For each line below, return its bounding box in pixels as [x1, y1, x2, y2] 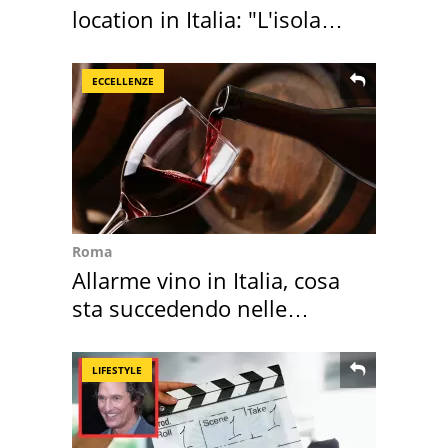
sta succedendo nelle [72, 293, 287, 324]
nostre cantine [72, 321, 221, 352]
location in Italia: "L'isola [72, 4, 321, 35]
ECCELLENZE [92, 74, 154, 89]
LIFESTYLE [92, 363, 142, 378]
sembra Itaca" [72, 32, 212, 63]
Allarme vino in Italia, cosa [72, 265, 340, 296]
